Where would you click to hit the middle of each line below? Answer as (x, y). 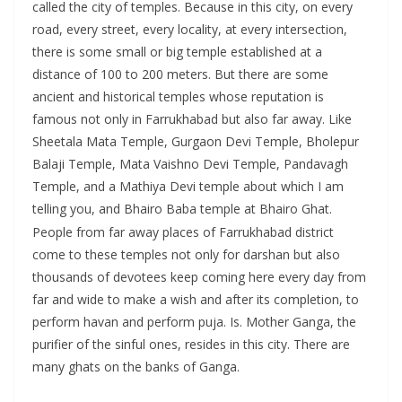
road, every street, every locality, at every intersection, (190, 30)
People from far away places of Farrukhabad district (183, 232)
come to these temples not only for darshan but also (186, 255)
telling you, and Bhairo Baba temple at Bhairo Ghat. (182, 209)
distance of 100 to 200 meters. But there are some (180, 74)
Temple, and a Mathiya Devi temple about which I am (188, 187)
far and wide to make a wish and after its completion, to (196, 300)
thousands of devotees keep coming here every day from (199, 277)
